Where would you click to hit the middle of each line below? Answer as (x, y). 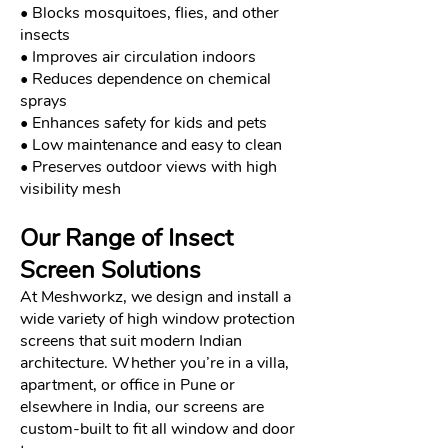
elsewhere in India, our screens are (142, 407)
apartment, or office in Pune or (127, 385)
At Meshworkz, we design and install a (155, 297)
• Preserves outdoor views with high (148, 167)
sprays (43, 101)
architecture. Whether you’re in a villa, (154, 363)
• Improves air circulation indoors (138, 57)
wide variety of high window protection (157, 319)
